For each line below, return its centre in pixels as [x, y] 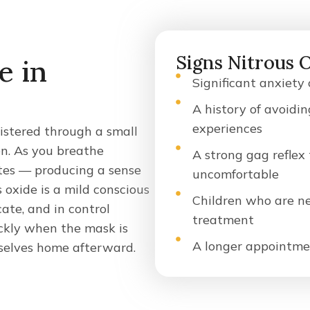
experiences [227, 128]
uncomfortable [235, 174]
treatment [223, 220]
